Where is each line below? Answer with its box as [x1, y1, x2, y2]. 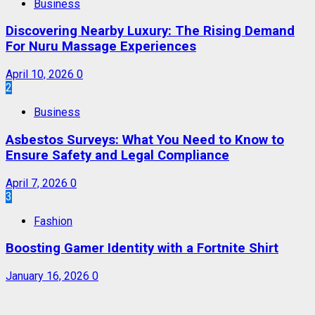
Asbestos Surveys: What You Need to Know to [6, 131, 284, 148]
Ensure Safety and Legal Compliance [6, 147, 229, 163]
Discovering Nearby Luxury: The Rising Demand [6, 23, 295, 39]
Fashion [34, 214, 72, 228]
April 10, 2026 [6, 67, 77, 82]
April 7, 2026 [6, 176, 70, 190]
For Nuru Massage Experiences [6, 39, 196, 55]
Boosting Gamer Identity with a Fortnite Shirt [6, 240, 278, 257]
